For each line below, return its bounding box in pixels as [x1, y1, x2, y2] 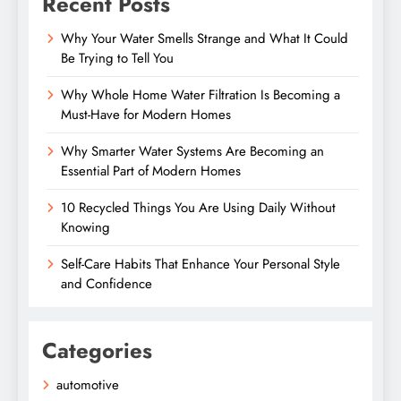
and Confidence [61, 273, 152, 294]
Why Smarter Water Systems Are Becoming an [61, 141, 324, 161]
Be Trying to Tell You [61, 47, 174, 68]
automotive [56, 374, 119, 395]
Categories [42, 334, 152, 366]
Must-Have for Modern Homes [61, 104, 231, 124]
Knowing [61, 217, 110, 237]
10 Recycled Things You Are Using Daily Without [61, 197, 336, 218]
